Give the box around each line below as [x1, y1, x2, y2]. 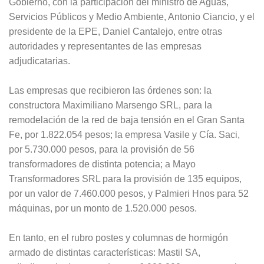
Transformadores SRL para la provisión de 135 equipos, [9, 174, 242, 184]
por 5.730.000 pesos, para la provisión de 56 [9, 144, 194, 155]
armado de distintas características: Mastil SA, [9, 247, 200, 258]
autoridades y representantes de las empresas [9, 41, 202, 52]
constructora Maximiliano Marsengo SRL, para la [9, 100, 212, 111]
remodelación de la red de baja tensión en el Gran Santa [9, 115, 245, 126]
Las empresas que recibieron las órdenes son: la [9, 85, 212, 96]
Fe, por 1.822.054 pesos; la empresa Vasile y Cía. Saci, [9, 130, 240, 140]
